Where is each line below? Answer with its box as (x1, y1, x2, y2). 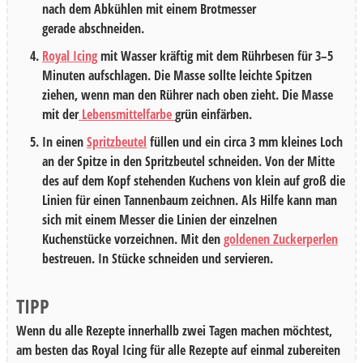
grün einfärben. (175, 105, 252, 123)
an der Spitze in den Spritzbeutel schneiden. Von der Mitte (42, 152, 335, 170)
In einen (42, 132, 87, 151)
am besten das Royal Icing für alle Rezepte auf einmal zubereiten (16, 340, 340, 359)
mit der (42, 105, 79, 123)
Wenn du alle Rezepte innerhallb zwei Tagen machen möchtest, (16, 321, 332, 340)
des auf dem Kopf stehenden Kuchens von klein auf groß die (42, 171, 345, 190)
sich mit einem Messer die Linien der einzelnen (42, 210, 277, 228)
